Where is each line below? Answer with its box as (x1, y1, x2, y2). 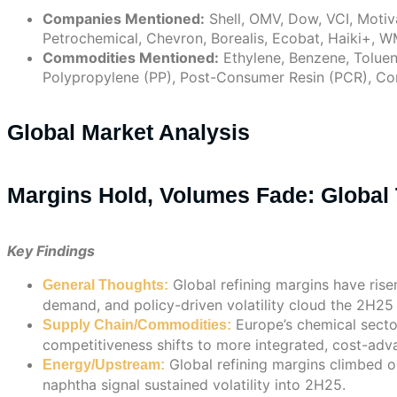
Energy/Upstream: (43, 356, 165, 372)
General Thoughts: (43, 276, 168, 292)
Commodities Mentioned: (43, 49, 219, 66)
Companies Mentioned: (43, 10, 205, 27)
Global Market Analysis (7, 120, 250, 145)
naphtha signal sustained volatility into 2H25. (43, 375, 346, 393)
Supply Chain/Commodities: (43, 316, 231, 332)
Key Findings (7, 241, 95, 260)
